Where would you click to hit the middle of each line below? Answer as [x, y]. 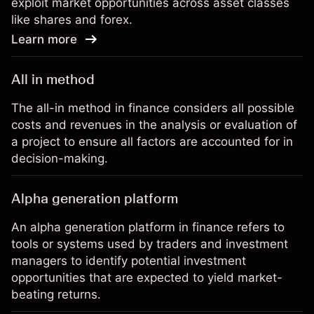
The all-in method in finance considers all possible [153, 108]
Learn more [44, 39]
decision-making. [60, 158]
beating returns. [56, 294]
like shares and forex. [72, 20]
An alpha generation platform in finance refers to [148, 227]
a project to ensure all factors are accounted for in [152, 142]
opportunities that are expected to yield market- [147, 278]
